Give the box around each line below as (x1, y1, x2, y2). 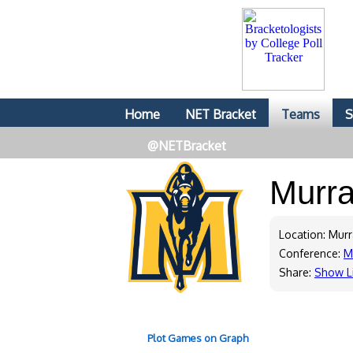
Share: (279, 266, 314, 279)
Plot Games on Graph (147, 332, 248, 344)
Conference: (279, 247, 344, 260)
